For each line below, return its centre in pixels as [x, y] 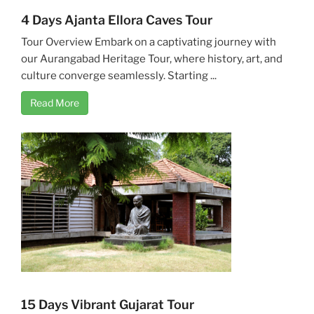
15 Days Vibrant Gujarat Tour [108, 304]
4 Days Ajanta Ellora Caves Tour [117, 20]
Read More [55, 102]
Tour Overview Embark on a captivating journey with [149, 42]
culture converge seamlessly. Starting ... [119, 75]
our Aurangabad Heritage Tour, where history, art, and [152, 59]
